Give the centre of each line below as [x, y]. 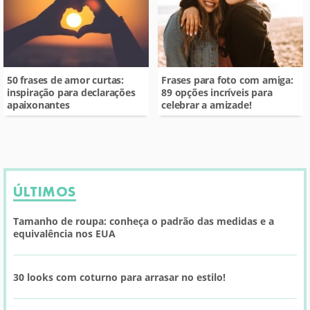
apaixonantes [38, 104]
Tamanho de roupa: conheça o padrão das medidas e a [144, 221]
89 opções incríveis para [217, 92]
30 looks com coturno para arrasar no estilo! [119, 277]
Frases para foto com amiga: [227, 80]
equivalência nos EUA [64, 233]
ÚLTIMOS [45, 191]
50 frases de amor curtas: [66, 80]
